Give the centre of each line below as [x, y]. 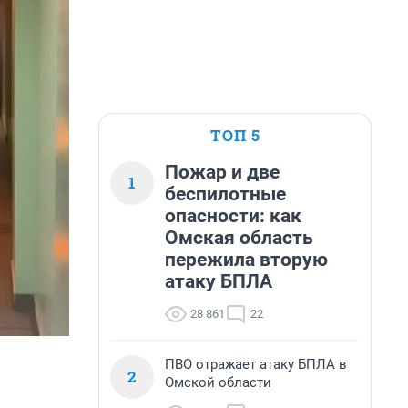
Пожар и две [222, 172]
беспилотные [225, 194]
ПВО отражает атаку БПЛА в [256, 364]
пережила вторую [246, 260]
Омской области [218, 382]
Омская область [239, 238]
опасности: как [233, 216]
